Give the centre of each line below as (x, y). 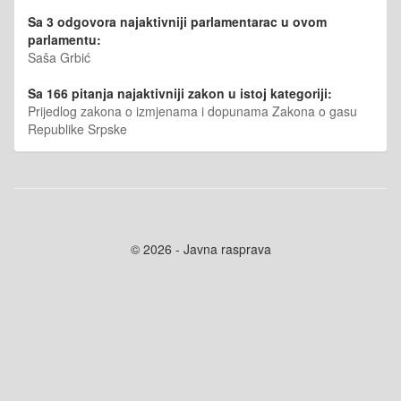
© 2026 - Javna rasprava (200, 248)
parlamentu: (64, 39)
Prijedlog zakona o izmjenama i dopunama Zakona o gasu (192, 111)
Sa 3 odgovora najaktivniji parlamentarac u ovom (177, 21)
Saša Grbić (59, 57)
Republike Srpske (77, 128)
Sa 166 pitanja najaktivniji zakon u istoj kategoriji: (180, 93)
